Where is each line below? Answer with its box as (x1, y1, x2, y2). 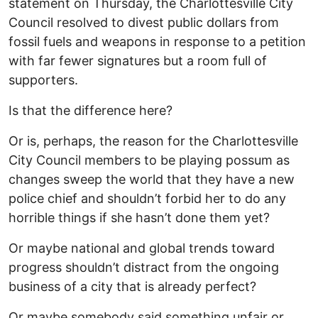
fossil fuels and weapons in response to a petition (9, 34, 306, 50)
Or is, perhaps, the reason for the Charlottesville (9, 133, 298, 149)
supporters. (9, 72, 78, 88)
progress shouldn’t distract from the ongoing (9, 260, 279, 275)
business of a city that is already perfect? (9, 279, 256, 295)
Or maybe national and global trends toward (9, 241, 275, 256)
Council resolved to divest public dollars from (9, 15, 279, 31)
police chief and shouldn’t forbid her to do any (9, 191, 286, 207)
